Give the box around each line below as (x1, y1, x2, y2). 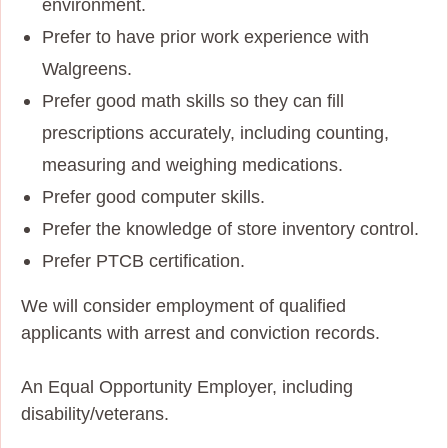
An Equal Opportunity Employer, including (21, 376, 353, 397)
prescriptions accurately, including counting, (42, 122, 389, 143)
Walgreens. (42, 58, 132, 79)
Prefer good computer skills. (42, 186, 265, 207)
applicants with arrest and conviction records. (21, 322, 380, 343)
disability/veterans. (21, 403, 169, 424)
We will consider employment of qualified (21, 295, 346, 316)
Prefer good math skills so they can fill (42, 90, 344, 111)
